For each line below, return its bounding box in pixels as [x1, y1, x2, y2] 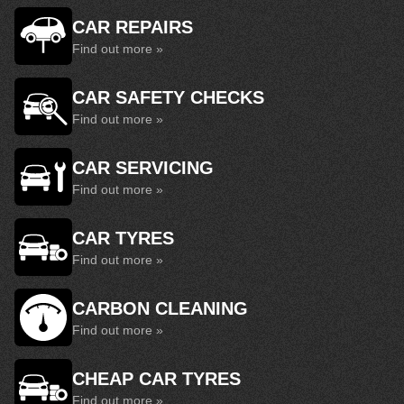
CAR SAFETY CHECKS [72, 87, 264, 107]
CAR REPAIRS [72, 17, 193, 37]
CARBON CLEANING [72, 298, 248, 318]
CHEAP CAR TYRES [72, 369, 241, 389]
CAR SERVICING [72, 158, 214, 178]
